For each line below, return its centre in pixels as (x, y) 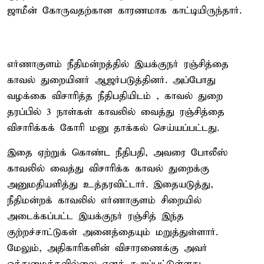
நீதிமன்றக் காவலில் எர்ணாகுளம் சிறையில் (104, 200)
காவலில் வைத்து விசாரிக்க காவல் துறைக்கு (108, 169)
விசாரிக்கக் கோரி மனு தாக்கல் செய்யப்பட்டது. (113, 128)
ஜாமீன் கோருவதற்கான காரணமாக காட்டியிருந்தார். (124, 11)
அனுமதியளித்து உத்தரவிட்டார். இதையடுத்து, (110, 184)
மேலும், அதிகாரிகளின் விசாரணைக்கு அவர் (107, 248)
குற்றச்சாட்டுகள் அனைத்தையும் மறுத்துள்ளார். (113, 232)
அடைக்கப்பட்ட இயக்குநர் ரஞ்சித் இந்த (95, 216)
